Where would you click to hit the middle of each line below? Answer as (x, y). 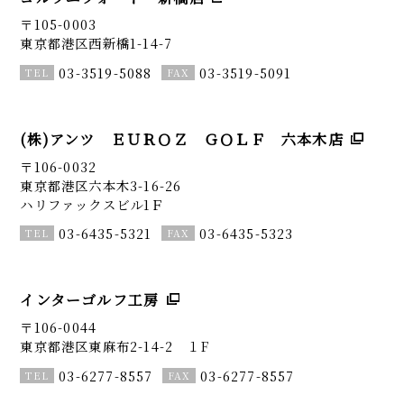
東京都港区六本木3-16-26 (101, 185)
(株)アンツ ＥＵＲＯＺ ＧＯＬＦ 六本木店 (182, 140)
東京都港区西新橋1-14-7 (96, 43)
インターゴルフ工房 (90, 300)
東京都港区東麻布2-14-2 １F (115, 345)
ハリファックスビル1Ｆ (92, 204)
